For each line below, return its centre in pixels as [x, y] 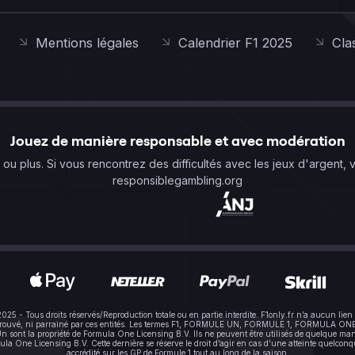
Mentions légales [87, 43]
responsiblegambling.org [177, 181]
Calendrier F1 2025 [235, 43]
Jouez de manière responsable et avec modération [177, 141]
